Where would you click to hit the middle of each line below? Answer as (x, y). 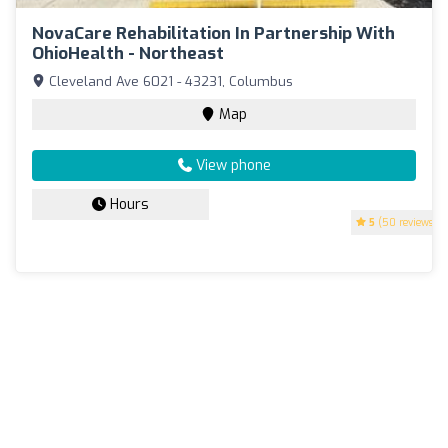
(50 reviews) (406, 222)
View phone (231, 165)
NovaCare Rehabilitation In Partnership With (213, 33)
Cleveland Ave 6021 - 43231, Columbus (169, 81)
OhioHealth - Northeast (128, 53)
